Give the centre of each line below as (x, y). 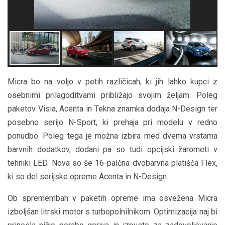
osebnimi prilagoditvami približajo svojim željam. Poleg (113, 95)
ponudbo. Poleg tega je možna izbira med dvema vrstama (113, 136)
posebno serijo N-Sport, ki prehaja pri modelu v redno (113, 123)
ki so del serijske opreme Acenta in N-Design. (88, 177)
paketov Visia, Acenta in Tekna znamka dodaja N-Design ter (113, 109)
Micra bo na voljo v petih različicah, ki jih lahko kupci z (113, 82)
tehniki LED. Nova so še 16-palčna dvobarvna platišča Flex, (113, 163)
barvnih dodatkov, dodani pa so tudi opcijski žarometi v (113, 150)
